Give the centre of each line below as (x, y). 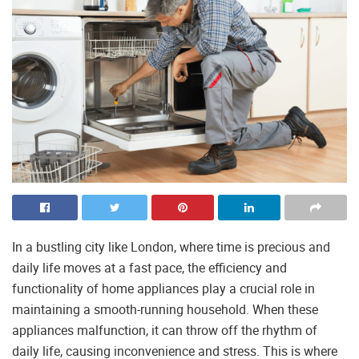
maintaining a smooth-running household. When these (165, 309)
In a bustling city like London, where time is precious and (171, 246)
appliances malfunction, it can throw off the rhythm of (165, 330)
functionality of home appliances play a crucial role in (163, 288)
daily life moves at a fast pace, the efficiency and (149, 267)
